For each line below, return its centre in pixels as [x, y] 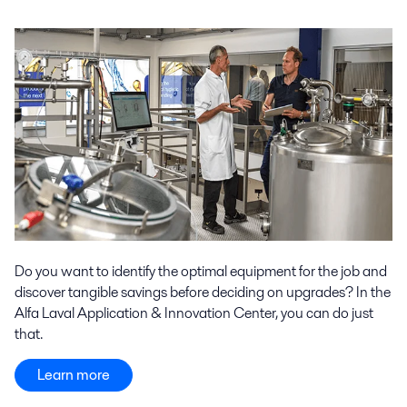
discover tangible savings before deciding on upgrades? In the [203, 292]
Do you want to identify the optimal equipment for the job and [201, 271]
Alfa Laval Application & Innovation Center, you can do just [194, 313]
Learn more [74, 374]
